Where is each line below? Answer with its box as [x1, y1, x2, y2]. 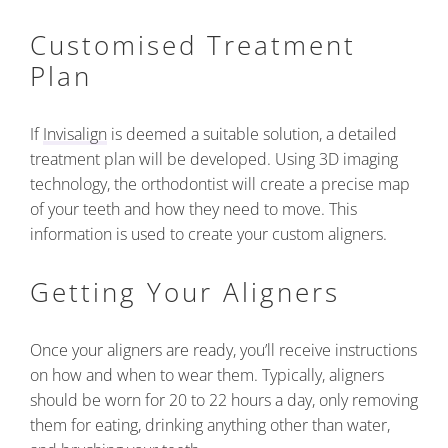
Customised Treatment [30, 27, 356, 64]
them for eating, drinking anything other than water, [30, 414, 390, 437]
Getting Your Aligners [30, 274, 340, 311]
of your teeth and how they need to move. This [30, 198, 357, 221]
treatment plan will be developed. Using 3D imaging [30, 148, 398, 171]
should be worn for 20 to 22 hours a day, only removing [30, 389, 418, 412]
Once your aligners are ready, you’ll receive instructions [30, 339, 417, 362]
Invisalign [43, 123, 107, 146]
